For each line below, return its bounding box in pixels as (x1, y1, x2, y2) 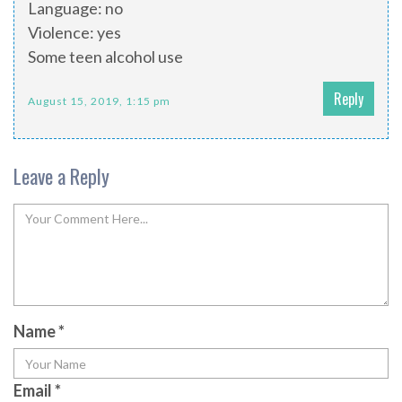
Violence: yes (28, 22, 121, 43)
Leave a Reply (13, 162, 109, 191)
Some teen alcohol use (28, 47, 183, 67)
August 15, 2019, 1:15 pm (28, 94, 170, 109)
